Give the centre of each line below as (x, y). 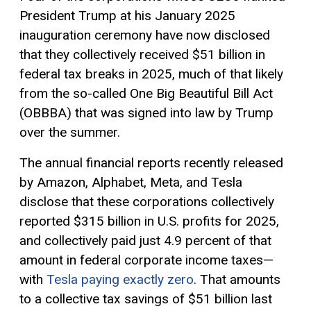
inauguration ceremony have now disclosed (145, 35)
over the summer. (70, 132)
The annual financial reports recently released (151, 162)
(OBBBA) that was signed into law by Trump (146, 112)
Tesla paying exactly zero (120, 279)
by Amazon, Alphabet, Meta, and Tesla (131, 182)
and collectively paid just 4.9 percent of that (145, 240)
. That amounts (237, 279)
